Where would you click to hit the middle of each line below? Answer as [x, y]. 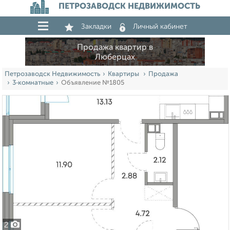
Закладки [96, 27]
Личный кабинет [160, 27]
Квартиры [124, 74]
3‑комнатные [33, 83]
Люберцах [115, 57]
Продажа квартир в [115, 47]
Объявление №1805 [93, 83]
